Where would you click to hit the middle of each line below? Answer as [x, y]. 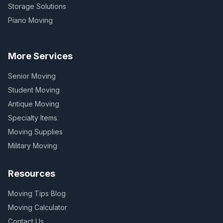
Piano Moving [30, 20]
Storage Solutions [37, 6]
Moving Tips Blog [37, 193]
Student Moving [34, 90]
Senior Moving [32, 76]
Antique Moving [34, 104]
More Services [40, 56]
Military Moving [33, 146]
